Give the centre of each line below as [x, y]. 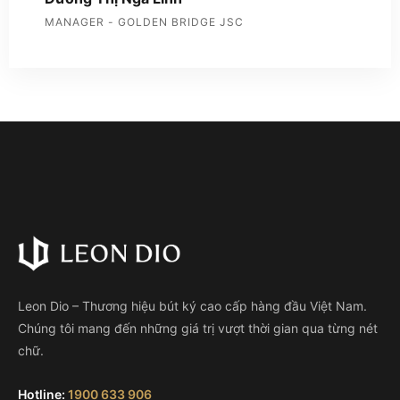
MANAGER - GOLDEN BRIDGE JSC [144, 22]
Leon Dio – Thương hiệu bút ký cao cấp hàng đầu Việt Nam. [192, 306]
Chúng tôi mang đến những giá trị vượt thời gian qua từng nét [198, 328]
